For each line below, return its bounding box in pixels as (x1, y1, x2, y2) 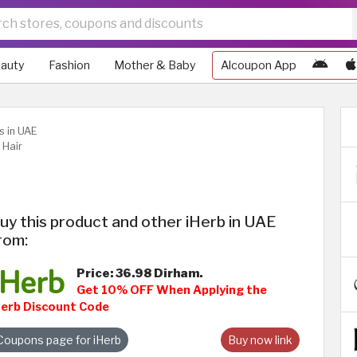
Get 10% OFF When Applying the (76, 283, 267, 297)
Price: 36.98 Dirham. (76, 266, 202, 280)
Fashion (49, 58, 90, 73)
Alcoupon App (221, 58, 296, 73)
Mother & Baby (114, 58, 196, 73)
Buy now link (228, 333, 292, 347)
